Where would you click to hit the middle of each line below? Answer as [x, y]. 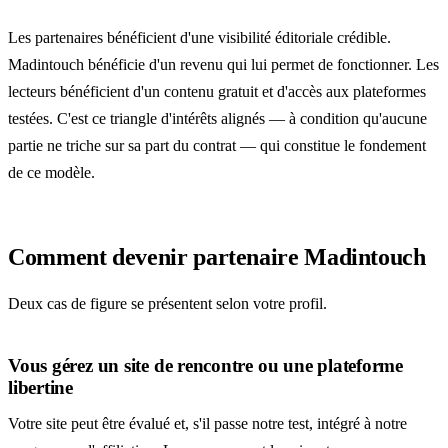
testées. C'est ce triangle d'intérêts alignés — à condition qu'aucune [217, 118]
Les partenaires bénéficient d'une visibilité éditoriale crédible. [199, 37]
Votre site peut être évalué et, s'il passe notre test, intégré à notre [207, 424]
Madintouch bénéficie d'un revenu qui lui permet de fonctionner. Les [223, 64]
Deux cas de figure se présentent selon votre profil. [167, 304]
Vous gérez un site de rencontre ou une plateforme [205, 365]
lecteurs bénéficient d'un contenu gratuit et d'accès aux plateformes [217, 91]
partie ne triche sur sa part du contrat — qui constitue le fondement [217, 145]
